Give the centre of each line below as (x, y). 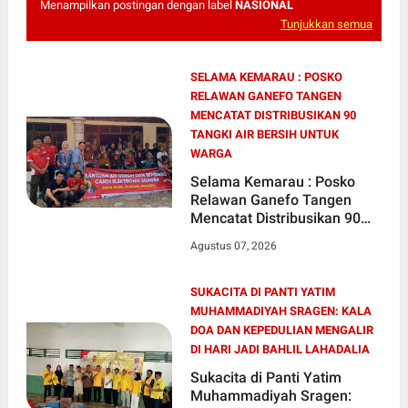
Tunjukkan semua (327, 25)
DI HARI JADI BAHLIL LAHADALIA (280, 350)
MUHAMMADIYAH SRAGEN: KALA (280, 311)
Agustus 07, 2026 (233, 246)
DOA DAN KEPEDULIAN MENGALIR (281, 331)
